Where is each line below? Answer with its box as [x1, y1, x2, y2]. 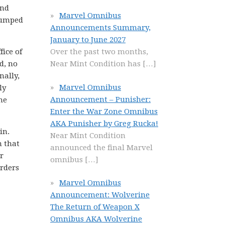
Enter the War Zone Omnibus [50, 106, 158, 116]
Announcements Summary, [50, 23, 151, 32]
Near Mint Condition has [50, 59, 143, 68]
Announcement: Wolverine [50, 190, 150, 199]
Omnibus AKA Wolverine [50, 214, 142, 223]
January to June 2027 [50, 35, 126, 44]
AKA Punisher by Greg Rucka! [50, 119, 158, 128]
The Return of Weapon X [50, 202, 140, 211]
